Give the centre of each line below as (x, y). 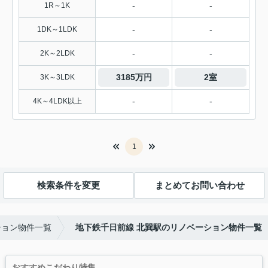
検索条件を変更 (68, 185)
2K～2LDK (57, 53)
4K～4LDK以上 (57, 101)
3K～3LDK (57, 77)
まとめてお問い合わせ (200, 185)
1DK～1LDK (57, 29)
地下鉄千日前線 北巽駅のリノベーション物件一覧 (169, 227)
